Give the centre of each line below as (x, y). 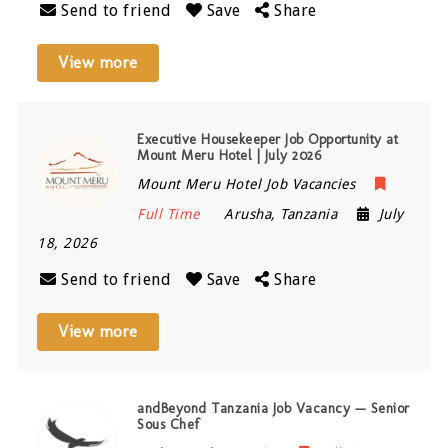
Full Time (168, 213)
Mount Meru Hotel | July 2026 (229, 155)
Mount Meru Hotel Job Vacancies (246, 183)
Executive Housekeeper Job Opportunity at (268, 139)
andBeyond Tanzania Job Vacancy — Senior (273, 408)
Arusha (248, 213)
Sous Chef (168, 424)
